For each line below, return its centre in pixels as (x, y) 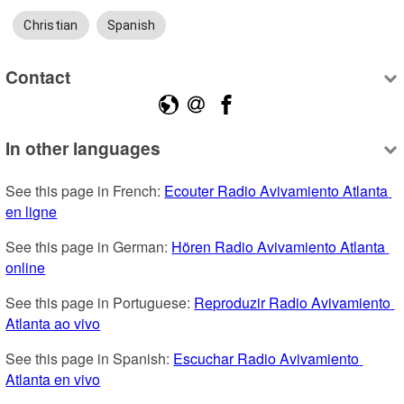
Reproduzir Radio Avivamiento (293, 303)
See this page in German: (89, 247)
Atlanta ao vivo (53, 324)
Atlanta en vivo (53, 380)
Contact (38, 76)
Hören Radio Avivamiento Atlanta (279, 247)
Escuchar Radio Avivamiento (266, 359)
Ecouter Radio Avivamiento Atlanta (276, 191)
